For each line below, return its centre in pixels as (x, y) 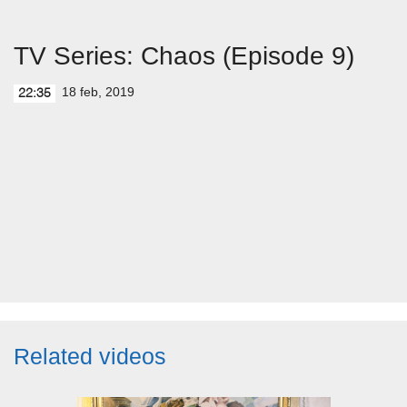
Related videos (90, 356)
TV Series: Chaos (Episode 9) (184, 56)
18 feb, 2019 (98, 92)
